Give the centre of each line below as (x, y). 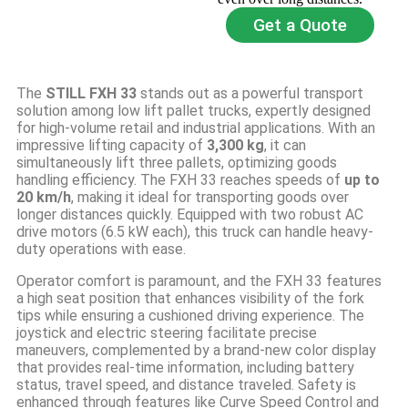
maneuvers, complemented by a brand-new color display (196, 350)
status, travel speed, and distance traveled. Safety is (186, 385)
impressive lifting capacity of (112, 145)
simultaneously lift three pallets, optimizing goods (177, 163)
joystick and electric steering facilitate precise (167, 333)
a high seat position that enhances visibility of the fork (190, 298)
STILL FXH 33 (91, 93)
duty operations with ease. (101, 249)
